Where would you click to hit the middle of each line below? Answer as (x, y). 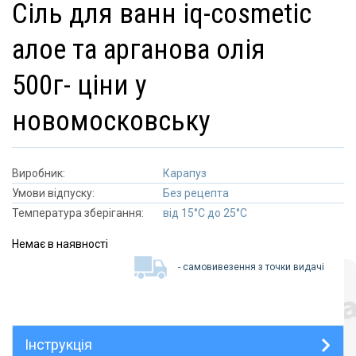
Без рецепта (196, 193)
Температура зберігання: (78, 213)
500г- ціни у (79, 85)
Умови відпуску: (53, 193)
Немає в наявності (60, 244)
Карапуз (185, 173)
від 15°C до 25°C (205, 213)
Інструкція (58, 344)
